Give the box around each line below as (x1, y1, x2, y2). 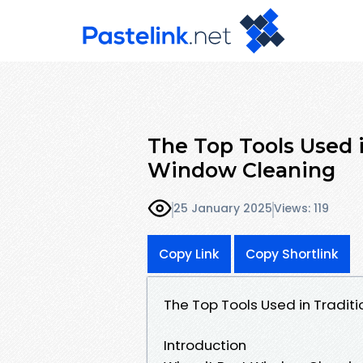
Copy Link (159, 245, 220, 263)
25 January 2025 (173, 200, 272, 217)
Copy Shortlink (246, 245, 339, 263)
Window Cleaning (147, 157, 335, 182)
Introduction (164, 335, 246, 355)
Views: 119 (274, 200, 329, 217)
